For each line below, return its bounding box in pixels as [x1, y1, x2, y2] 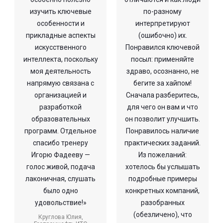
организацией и [34, 91, 87, 99]
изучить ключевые [29, 7, 92, 15]
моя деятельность [30, 67, 91, 75]
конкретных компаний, [125, 186, 200, 195]
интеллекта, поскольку [23, 55, 98, 63]
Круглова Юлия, [38, 213, 83, 221]
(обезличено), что [133, 210, 192, 219]
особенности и [36, 19, 85, 27]
